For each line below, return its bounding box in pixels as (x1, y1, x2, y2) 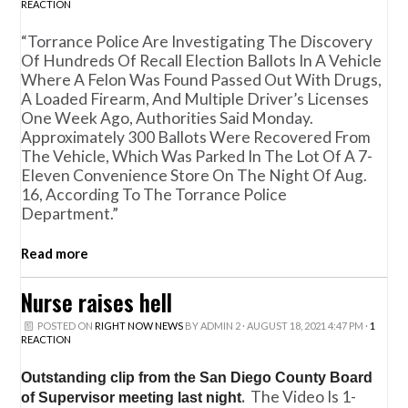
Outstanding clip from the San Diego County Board (21, 370, 373, 386)
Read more (21, 245, 89, 262)
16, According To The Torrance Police (21, 184, 288, 204)
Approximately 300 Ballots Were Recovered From (21, 127, 372, 147)
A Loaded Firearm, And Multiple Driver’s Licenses (21, 88, 370, 108)
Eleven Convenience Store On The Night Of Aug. (21, 165, 368, 185)
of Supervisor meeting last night (21, 390, 242, 406)
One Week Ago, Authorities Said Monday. (21, 107, 317, 127)
